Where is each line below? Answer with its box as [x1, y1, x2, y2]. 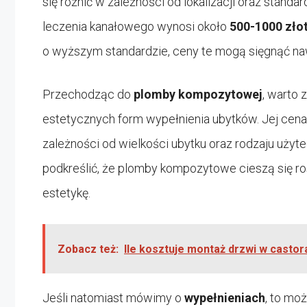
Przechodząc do [42, 86, 134, 101]
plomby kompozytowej [134, 86, 262, 101]
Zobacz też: [58, 242, 119, 256]
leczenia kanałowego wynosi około [42, 19, 230, 34]
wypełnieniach [184, 290, 265, 305]
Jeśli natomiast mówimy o [42, 290, 184, 305]
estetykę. [42, 185, 90, 200]
